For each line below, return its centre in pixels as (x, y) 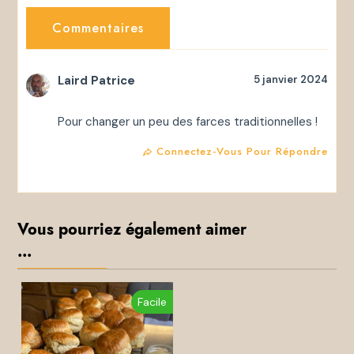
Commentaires (98, 28)
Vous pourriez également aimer (132, 229)
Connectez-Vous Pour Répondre (242, 151)
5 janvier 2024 (290, 79)
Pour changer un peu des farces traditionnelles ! (188, 121)
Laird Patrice (97, 80)
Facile (152, 301)
